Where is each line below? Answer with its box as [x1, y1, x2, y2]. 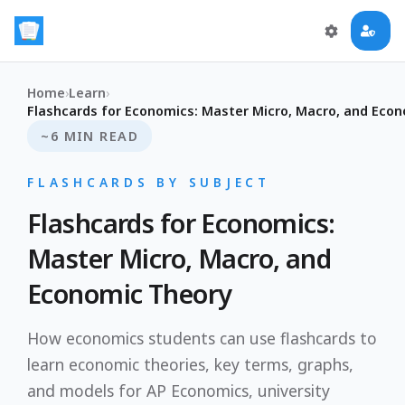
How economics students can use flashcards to [27, 327, 377, 349]
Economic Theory [27, 276, 232, 311]
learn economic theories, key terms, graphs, [27, 353, 353, 375]
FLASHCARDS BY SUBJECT [27, 174, 270, 191]
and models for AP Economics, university [27, 380, 330, 401]
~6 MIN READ [41, 127, 139, 145]
